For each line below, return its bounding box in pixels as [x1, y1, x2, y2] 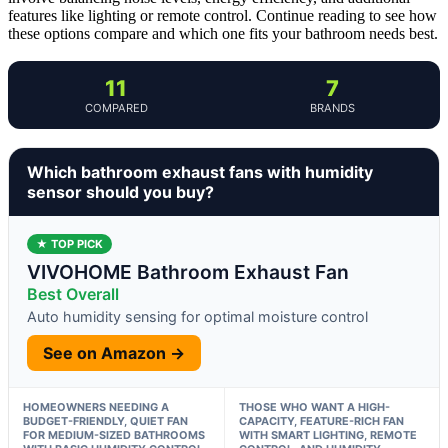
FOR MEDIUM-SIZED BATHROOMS [23, 427, 205, 442]
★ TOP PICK [36, 236, 103, 251]
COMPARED [84, 100, 148, 115]
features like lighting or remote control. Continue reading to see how [8, 6, 437, 24]
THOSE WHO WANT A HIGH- [238, 399, 390, 414]
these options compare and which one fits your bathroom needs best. [8, 24, 438, 42]
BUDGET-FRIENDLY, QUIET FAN [23, 413, 188, 428]
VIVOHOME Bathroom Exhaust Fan [27, 259, 349, 284]
